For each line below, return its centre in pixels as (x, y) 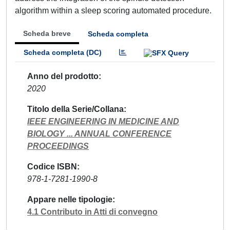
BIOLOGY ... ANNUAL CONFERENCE (99, 133)
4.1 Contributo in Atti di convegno (92, 212)
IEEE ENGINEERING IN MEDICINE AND (103, 121)
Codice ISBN (52, 166)
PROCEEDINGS (58, 146)
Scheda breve (47, 33)
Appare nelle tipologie (70, 199)
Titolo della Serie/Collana (75, 109)
